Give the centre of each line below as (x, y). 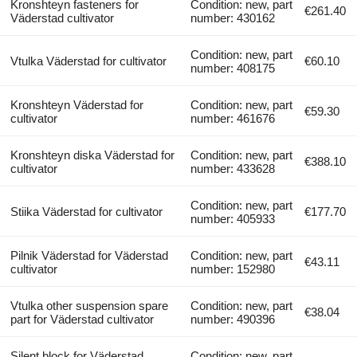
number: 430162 (233, 18)
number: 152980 (233, 269)
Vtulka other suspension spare (89, 305)
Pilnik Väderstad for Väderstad (89, 255)
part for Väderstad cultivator (82, 319)
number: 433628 (233, 168)
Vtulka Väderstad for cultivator (88, 61)
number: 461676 (233, 118)
